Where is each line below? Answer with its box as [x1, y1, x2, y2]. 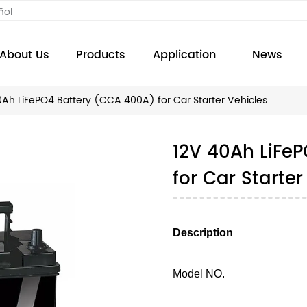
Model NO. [173, 268, 225, 280]
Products [75, 46, 125, 64]
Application [152, 46, 216, 64]
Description [173, 227, 234, 239]
